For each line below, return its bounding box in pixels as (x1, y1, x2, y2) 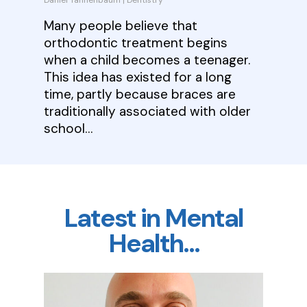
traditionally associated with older (44, 103, 251, 121)
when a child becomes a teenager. (44, 51, 251, 69)
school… (44, 120, 93, 138)
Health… (108, 227, 199, 261)
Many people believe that (44, 17, 198, 35)
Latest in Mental (64, 201, 243, 236)
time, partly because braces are (44, 86, 236, 103)
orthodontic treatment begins (44, 34, 228, 52)
